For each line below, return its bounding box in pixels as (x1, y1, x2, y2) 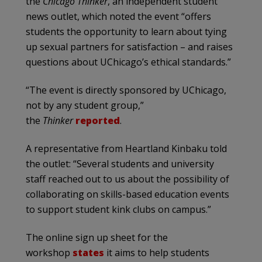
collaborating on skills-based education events (26, 187, 229, 201)
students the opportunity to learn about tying (26, 25, 227, 38)
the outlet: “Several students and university (26, 157, 214, 170)
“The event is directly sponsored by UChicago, (26, 83, 226, 96)
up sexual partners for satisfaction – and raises (26, 40, 233, 53)
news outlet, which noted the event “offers (26, 9, 211, 23)
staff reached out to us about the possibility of (26, 172, 229, 185)
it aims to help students (104, 246, 209, 259)
